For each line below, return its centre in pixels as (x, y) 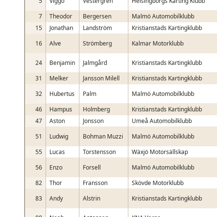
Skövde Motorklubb (158, 183)
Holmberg (96, 109)
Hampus (61, 109)
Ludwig (59, 136)
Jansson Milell (101, 78)
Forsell (92, 167)
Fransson (95, 183)
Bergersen (97, 16)
